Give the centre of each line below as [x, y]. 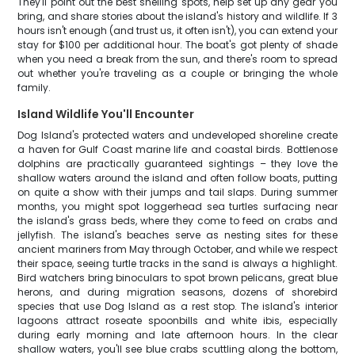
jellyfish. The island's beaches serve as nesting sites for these [177, 235]
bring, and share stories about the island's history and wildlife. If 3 [177, 16]
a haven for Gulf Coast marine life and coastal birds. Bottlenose [177, 149]
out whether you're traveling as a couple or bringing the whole [177, 73]
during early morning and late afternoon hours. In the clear [177, 335]
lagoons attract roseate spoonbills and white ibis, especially [177, 321]
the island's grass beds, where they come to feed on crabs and [177, 221]
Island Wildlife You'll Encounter [106, 114]
